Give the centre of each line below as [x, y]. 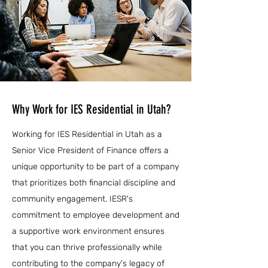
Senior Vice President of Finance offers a [90, 150]
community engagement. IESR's [72, 199]
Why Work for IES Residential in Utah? [91, 109]
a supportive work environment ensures [88, 231]
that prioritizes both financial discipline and [94, 183]
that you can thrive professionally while [87, 247]
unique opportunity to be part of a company [95, 167]
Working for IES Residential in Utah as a [87, 134]
